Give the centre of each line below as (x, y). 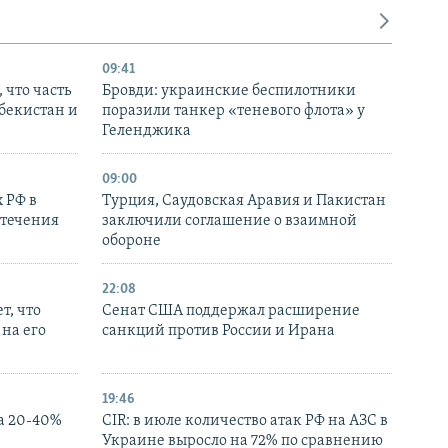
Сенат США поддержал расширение (231, 310)
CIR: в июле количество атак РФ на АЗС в (245, 420)
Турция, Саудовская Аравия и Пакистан (244, 200)
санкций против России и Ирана (218, 330)
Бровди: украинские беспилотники (229, 90)
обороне (131, 240)
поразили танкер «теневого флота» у (233, 110)
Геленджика (146, 130)
